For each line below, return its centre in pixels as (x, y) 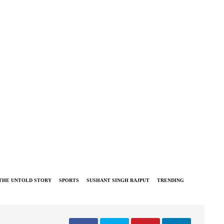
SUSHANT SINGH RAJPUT (118, 180)
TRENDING (170, 180)
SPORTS (69, 180)
